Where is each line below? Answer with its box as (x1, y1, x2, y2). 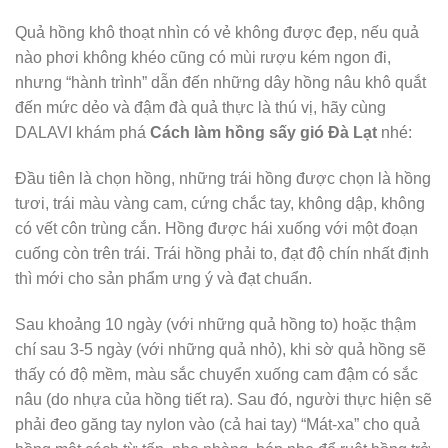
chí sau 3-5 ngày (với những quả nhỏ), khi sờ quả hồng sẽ (15, 340, 426, 358)
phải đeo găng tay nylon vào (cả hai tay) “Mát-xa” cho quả (15, 415, 420, 433)
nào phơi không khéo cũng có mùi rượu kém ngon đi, (15, 49, 391, 67)
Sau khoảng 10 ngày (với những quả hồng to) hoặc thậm (15, 315, 416, 333)
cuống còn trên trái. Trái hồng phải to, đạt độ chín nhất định (15, 244, 429, 262)
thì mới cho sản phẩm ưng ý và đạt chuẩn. (15, 269, 312, 287)
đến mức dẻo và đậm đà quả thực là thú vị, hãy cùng (15, 99, 386, 117)
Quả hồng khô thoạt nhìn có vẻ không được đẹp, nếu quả (15, 24, 419, 42)
